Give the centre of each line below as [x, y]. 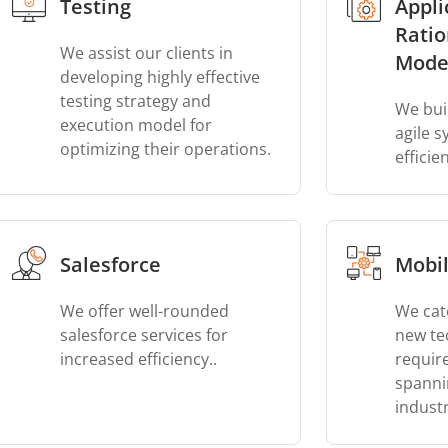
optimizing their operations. [165, 149]
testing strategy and [135, 101]
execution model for [135, 125]
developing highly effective [159, 77]
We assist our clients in [146, 53]
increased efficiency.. [138, 359]
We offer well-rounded [144, 311]
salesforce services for [143, 335]
